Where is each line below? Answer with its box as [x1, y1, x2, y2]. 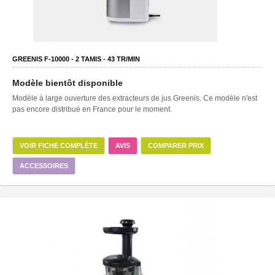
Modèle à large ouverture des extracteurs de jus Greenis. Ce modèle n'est [12, 93, 257, 103]
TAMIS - [79, 55, 107, 63]
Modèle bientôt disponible [12, 77, 123, 88]
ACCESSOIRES [20, 161, 68, 169]
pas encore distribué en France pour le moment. [12, 104, 172, 114]
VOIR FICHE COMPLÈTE [20, 141, 98, 149]
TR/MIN [115, 55, 140, 63]
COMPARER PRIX [148, 141, 204, 149]
